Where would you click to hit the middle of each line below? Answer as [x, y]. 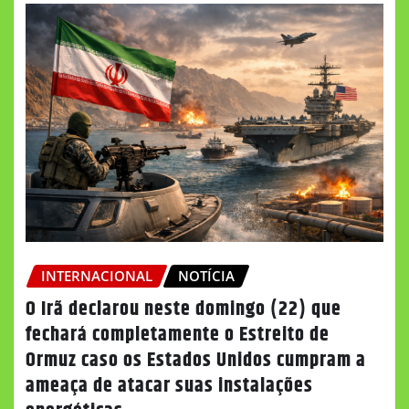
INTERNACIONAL [97, 275]
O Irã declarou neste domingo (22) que [184, 309]
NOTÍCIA [206, 275]
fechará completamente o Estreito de [178, 335]
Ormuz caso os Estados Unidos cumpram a [196, 360]
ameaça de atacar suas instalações [169, 386]
